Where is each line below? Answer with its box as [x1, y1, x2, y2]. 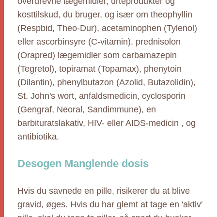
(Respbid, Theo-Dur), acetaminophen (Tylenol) [17, 23, 197, 33]
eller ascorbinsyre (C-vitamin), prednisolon [17, 37, 181, 46]
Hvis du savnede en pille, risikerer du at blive [17, 186, 190, 196]
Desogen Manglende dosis [17, 157, 149, 170]
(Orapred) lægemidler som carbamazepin [17, 50, 177, 60]
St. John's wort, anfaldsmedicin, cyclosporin [17, 91, 186, 101]
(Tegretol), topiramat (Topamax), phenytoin [17, 64, 182, 74]
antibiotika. [17, 132, 59, 141]
